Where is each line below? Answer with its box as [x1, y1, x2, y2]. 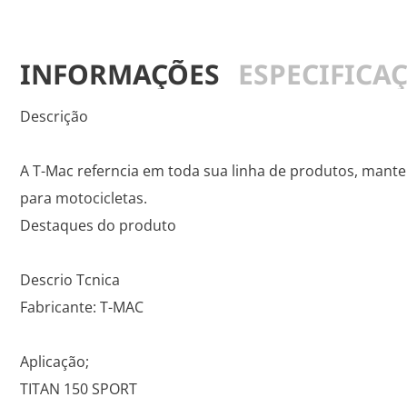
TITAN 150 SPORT [20, 379, 137, 399]
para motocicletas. [20, 188, 147, 208]
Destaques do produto [20, 215, 176, 235]
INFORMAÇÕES [20, 55, 220, 93]
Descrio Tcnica [20, 270, 120, 290]
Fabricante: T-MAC [20, 297, 144, 317]
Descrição [20, 106, 88, 126]
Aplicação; [20, 352, 89, 372]
